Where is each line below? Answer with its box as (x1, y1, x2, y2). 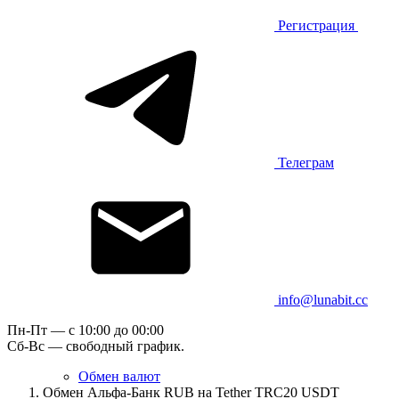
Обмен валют (78, 369, 160, 384)
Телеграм (278, 155, 334, 170)
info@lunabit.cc (278, 292, 368, 307)
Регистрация (278, 18, 354, 33)
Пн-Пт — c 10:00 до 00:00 (7, 322, 164, 338)
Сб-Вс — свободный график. (7, 338, 184, 354)
